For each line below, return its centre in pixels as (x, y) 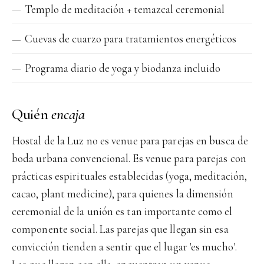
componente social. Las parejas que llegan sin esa (120, 229)
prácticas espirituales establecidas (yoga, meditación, (130, 176)
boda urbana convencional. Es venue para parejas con (129, 158)
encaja (68, 114)
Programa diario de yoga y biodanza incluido (123, 68)
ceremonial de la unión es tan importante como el (122, 211)
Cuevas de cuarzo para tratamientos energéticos (131, 39)
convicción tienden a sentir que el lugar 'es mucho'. (124, 247)
